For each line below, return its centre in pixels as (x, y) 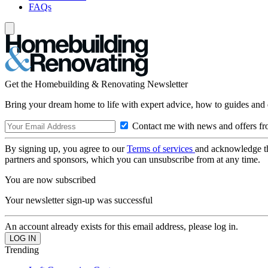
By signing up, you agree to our (66, 149)
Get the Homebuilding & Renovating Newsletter (96, 84)
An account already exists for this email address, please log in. (121, 226)
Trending (22, 250)
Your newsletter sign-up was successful (79, 200)
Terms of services (161, 149)
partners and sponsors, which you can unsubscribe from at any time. (133, 159)
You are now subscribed (50, 180)
